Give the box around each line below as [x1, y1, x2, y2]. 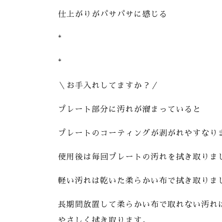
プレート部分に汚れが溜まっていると [58, 106, 201, 113]
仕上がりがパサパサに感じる [58, 10, 167, 18]
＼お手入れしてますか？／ [58, 82, 159, 90]
